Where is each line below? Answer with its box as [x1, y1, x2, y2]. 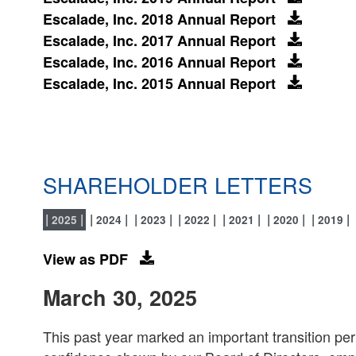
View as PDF [43, 248, 128, 269]
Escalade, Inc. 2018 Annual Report [43, 9, 276, 30]
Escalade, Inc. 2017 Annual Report [43, 30, 276, 52]
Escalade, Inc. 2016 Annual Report [43, 52, 276, 73]
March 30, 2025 [43, 282, 197, 313]
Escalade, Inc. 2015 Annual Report [43, 73, 276, 95]
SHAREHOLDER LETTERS [43, 168, 312, 200]
